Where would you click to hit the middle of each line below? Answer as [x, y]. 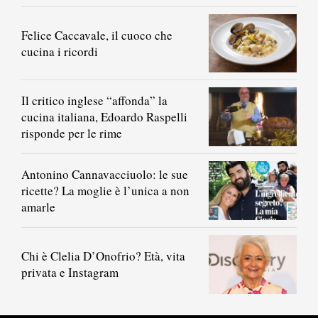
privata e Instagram [70, 273]
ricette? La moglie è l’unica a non [105, 190]
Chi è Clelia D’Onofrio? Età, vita [103, 256]
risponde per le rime [72, 133]
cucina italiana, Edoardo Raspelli [104, 117]
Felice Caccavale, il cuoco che [97, 35]
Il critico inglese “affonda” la [94, 101]
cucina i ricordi [60, 51]
